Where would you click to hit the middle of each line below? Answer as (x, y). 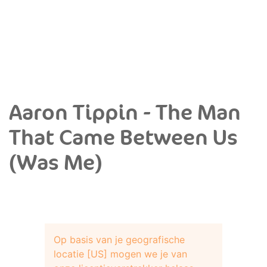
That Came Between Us (123, 138)
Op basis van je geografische (119, 240)
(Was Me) (56, 163)
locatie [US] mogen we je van (120, 254)
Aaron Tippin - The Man (125, 113)
